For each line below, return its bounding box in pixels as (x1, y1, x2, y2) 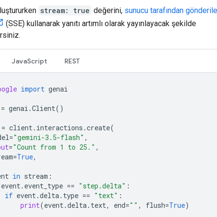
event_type (24, 181, 63, 190)
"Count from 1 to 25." (13, 142, 95, 152)
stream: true (40, 5, 90, 15)
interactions (36, 123, 83, 132)
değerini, (92, 5, 124, 15)
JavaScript (12, 56, 47, 65)
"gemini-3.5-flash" (13, 132, 84, 142)
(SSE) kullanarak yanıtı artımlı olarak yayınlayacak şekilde (4, 18, 196, 28)
